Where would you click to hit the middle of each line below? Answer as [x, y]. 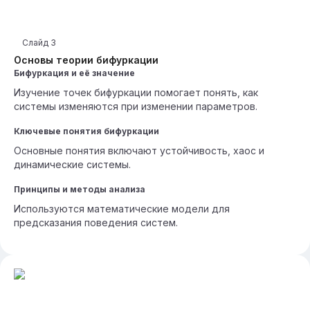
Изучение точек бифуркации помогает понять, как [136, 92]
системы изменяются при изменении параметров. [136, 106]
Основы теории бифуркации [86, 60]
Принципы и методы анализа [80, 189]
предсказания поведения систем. [96, 222]
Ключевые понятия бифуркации [86, 131]
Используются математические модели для [122, 209]
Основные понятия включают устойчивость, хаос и [139, 151]
